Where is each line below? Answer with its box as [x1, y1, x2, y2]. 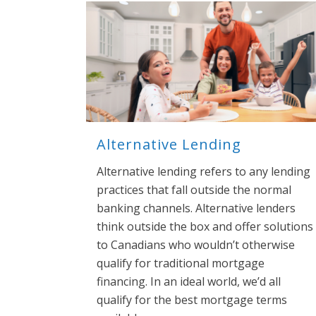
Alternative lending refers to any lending [97, 164, 310, 180]
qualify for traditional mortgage [97, 255, 265, 272]
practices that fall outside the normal [97, 182, 291, 198]
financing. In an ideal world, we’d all [97, 274, 281, 290]
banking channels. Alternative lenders [97, 200, 296, 217]
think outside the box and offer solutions [97, 219, 313, 235]
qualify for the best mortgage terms [97, 292, 287, 308]
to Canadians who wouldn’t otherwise [97, 237, 295, 253]
